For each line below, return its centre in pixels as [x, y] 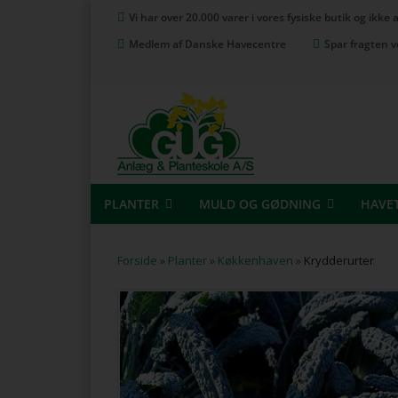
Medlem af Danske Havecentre [207, 44]
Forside [137, 260]
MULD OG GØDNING [259, 203]
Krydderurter [339, 260]
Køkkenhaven [255, 260]
